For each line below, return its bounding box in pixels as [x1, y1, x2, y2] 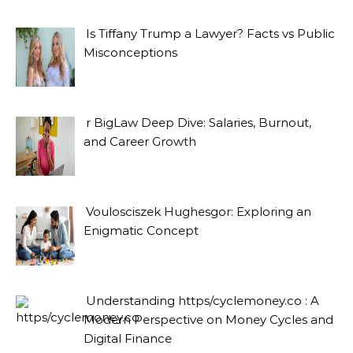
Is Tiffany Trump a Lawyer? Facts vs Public [86, 25, 336, 41]
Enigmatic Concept [84, 223, 199, 238]
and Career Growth [84, 133, 197, 149]
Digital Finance [84, 331, 173, 347]
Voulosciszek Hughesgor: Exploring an [86, 204, 312, 219]
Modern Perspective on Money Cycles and [84, 312, 334, 328]
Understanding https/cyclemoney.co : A [86, 293, 320, 309]
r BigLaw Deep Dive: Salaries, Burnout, [86, 114, 312, 130]
